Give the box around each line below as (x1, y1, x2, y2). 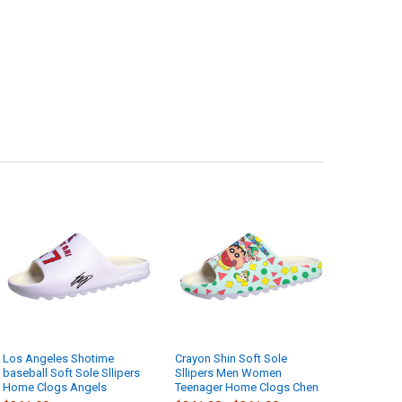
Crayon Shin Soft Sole (175, 351, 288, 365)
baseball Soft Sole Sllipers (3, 365, 141, 380)
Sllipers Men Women (175, 365, 283, 380)
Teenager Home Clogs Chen (175, 380, 319, 394)
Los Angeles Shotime (3, 351, 115, 365)
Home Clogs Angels (3, 380, 108, 394)
